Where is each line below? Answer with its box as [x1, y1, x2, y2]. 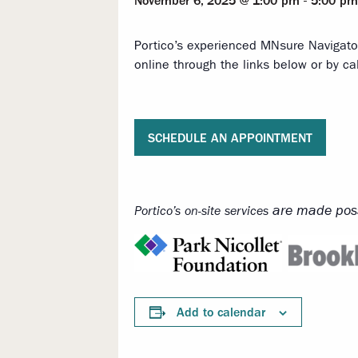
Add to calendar [177, 304, 265, 320]
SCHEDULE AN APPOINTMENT [148, 129, 312, 145]
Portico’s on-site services [134, 203, 268, 219]
